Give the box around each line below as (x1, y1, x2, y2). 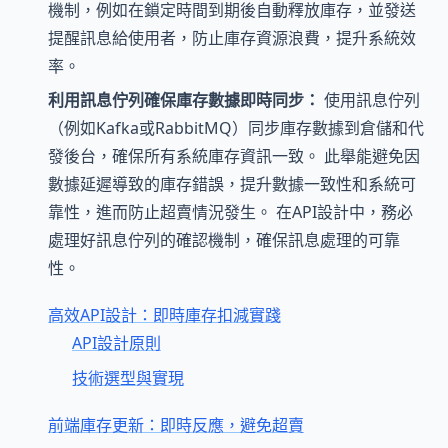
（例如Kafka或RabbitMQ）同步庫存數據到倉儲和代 (48, 116, 424, 139)
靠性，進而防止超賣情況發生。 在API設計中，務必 (48, 200, 413, 223)
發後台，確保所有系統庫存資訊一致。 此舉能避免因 (48, 144, 420, 167)
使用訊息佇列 (320, 88, 420, 111)
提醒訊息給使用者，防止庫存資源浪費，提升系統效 (48, 26, 416, 49)
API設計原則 (72, 332, 161, 355)
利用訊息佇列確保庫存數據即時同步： (48, 88, 320, 111)
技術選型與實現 (72, 366, 184, 389)
